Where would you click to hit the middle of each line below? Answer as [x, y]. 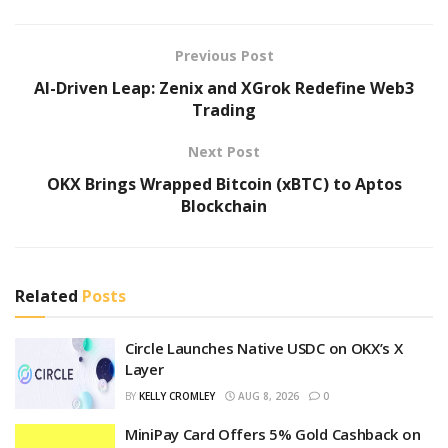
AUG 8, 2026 [267, 395]
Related [46, 295]
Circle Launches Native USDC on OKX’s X [264, 347]
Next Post [224, 151]
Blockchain [224, 205]
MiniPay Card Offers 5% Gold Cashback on [273, 434]
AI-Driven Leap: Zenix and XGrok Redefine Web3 [224, 87]
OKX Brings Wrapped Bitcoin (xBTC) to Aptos [224, 183]
